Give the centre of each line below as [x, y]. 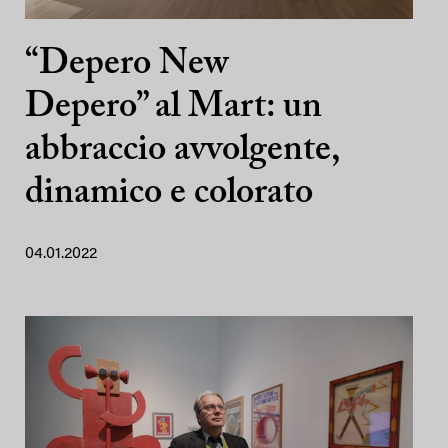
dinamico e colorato [169, 194]
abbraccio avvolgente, [182, 151]
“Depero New [126, 65]
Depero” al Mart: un [173, 108]
